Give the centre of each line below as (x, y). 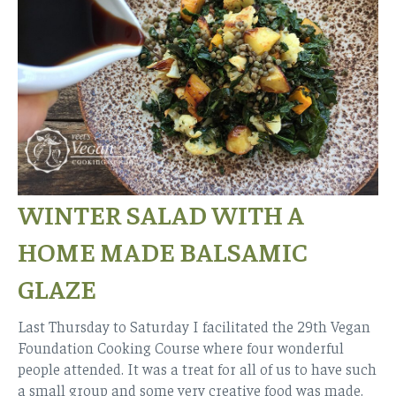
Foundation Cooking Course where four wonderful (181, 347)
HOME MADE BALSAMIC (163, 251)
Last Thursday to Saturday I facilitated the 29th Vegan (194, 326)
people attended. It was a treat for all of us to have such (197, 368)
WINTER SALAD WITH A (161, 213)
